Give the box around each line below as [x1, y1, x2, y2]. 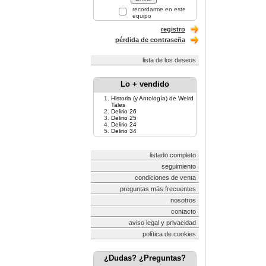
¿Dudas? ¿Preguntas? [104, 254, 186, 262]
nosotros [170, 197, 196, 204]
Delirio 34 [111, 128, 137, 134]
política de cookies [142, 230, 196, 237]
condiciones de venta [135, 174, 196, 181]
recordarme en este [131, 6, 186, 12]
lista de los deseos [142, 56, 196, 64]
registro [161, 26, 185, 33]
